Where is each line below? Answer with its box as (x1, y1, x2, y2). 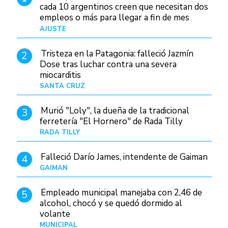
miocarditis (39, 69, 81, 81)
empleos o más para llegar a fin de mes (39, 12, 189, 24)
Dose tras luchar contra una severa (39, 58, 177, 70)
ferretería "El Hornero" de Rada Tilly (39, 115, 183, 127)
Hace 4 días (176, 24, 212, 34)
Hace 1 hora (172, 163, 209, 173)
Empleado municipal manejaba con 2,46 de (40, 186, 202, 198)
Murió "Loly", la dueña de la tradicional (40, 104, 189, 117)
